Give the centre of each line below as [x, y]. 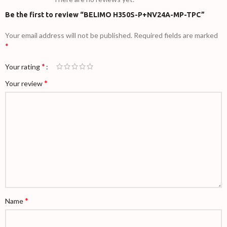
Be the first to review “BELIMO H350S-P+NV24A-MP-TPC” [105, 14]
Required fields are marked [176, 35]
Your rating [23, 66]
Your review [25, 83]
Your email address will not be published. [69, 35]
